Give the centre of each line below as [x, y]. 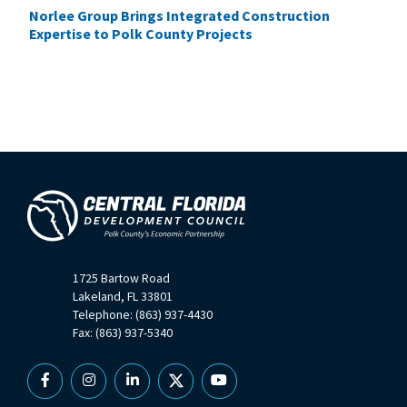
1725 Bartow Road [121, 278]
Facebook [74, 389]
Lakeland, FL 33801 [123, 296]
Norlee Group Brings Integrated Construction [179, 15]
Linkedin [159, 389]
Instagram [122, 389]
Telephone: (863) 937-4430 [143, 314]
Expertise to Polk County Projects [142, 33]
